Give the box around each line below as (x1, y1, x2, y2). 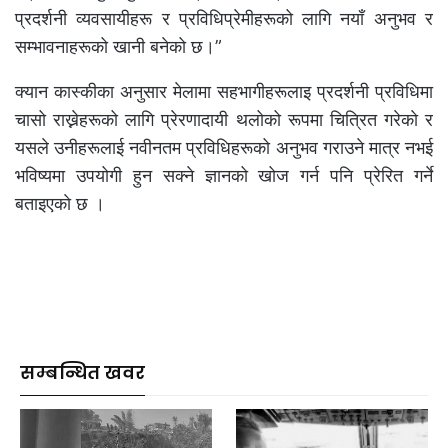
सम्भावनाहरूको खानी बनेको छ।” (15, 35, 222, 57)
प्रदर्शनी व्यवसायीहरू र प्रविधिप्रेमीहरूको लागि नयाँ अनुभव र (15, 7, 433, 29)
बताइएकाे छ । (15, 192, 105, 214)
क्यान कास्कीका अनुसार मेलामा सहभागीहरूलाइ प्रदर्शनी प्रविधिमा (15, 80, 433, 102)
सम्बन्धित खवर (20, 359, 145, 385)
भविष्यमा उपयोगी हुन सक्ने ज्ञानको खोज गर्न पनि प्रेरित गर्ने (15, 164, 433, 186)
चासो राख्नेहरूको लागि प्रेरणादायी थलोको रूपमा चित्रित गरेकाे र (15, 108, 433, 130)
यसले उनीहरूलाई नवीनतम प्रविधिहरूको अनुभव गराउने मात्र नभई (15, 136, 433, 158)
